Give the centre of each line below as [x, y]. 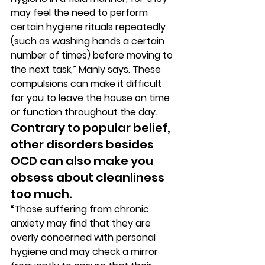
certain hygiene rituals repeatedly [89, 27]
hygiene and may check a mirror [85, 252]
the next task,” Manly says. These [87, 70]
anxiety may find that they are [82, 223]
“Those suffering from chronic [81, 209]
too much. [42, 194]
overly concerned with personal [84, 237]
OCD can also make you [83, 161]
